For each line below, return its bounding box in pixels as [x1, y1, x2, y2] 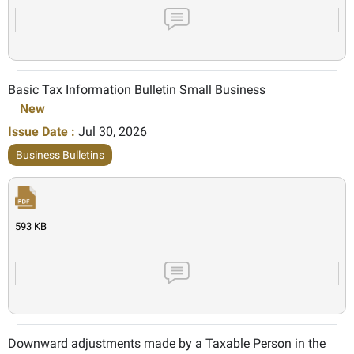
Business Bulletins [16, 148, 104, 161]
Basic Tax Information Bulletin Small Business [8, 81, 265, 97]
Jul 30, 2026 [78, 123, 147, 139]
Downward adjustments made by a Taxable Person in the [8, 335, 326, 351]
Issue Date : [8, 123, 75, 139]
